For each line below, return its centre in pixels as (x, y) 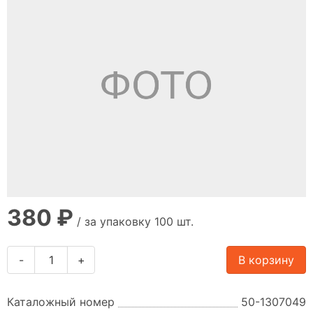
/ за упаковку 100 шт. (133, 221)
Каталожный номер (61, 302)
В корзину (266, 260)
